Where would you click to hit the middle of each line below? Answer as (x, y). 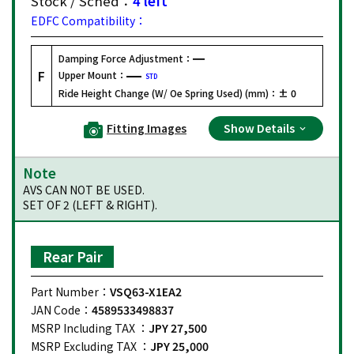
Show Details (260, 128)
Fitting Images (147, 128)
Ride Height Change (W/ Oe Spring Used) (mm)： (168, 93)
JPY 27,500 (178, 328)
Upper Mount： (92, 74)
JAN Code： (61, 309)
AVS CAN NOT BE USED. (84, 189)
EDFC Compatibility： (88, 20)
